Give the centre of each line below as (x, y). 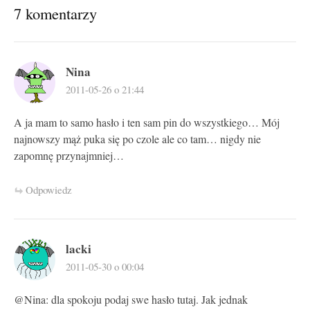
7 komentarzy (55, 13)
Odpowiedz (49, 189)
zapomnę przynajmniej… (69, 156)
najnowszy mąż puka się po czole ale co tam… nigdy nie (137, 139)
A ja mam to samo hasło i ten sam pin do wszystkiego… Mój (147, 123)
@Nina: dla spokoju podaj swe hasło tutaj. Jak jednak (131, 299)
